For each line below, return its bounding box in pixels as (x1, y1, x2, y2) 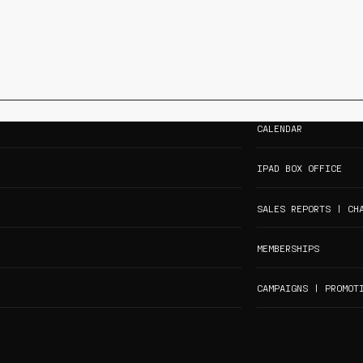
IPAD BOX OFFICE (256, 162, 342, 174)
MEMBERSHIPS (256, 242, 319, 254)
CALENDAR (256, 122, 302, 134)
